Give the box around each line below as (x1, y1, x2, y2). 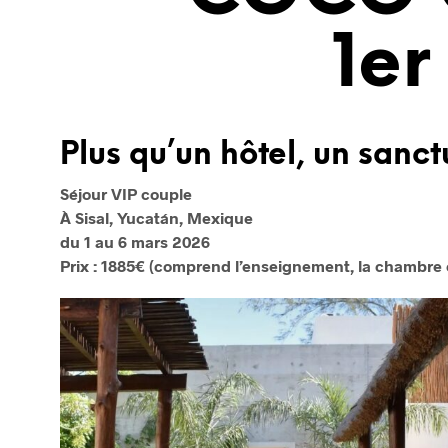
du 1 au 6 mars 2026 (60, 231, 210, 251)
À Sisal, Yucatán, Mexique (60, 207, 253, 227)
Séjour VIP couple (60, 183, 192, 203)
